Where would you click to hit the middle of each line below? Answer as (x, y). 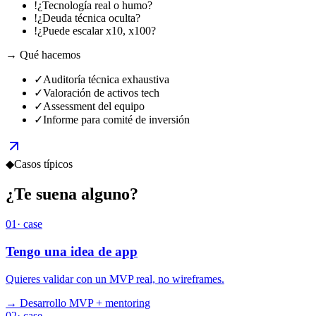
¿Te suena (43, 194)
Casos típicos (43, 164)
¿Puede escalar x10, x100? (97, 31)
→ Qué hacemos (43, 55)
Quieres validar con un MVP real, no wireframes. (115, 279)
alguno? (110, 194)
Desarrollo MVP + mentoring (85, 303)
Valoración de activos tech (101, 93)
